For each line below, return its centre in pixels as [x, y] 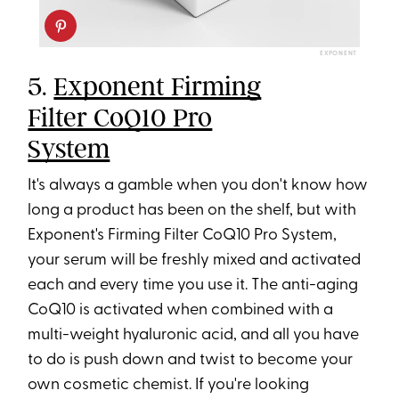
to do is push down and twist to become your [191, 360]
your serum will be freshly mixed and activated [195, 260]
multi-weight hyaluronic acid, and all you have [194, 335]
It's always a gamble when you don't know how [198, 185]
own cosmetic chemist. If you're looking [169, 385]
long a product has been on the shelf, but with [192, 210]
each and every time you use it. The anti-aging [193, 285]
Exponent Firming [158, 86]
